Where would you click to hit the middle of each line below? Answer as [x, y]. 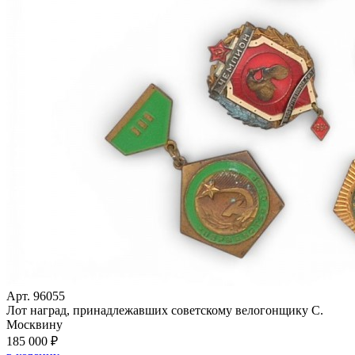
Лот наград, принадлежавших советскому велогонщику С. [165, 311]
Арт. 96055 [36, 296]
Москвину [34, 325]
